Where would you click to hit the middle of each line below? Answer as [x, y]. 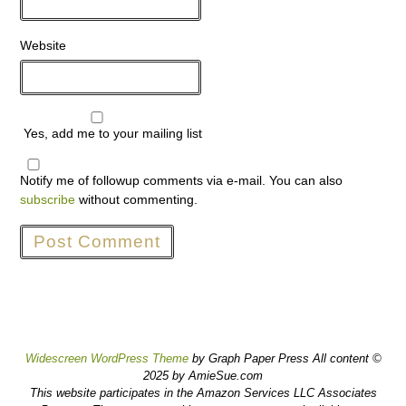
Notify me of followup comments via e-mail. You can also [182, 181]
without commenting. [137, 200]
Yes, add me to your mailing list [111, 133]
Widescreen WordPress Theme [106, 359]
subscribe [48, 200]
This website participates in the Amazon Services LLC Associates [203, 393]
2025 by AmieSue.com [203, 376]
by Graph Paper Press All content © [285, 359]
